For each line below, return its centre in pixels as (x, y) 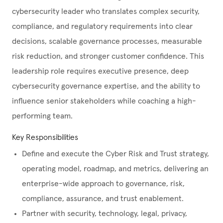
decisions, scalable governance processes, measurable (107, 42)
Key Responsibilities (45, 138)
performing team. (42, 116)
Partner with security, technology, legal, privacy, (105, 214)
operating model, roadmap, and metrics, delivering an (115, 169)
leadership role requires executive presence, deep (100, 71)
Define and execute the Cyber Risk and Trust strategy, (115, 154)
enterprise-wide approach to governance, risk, (103, 184)
